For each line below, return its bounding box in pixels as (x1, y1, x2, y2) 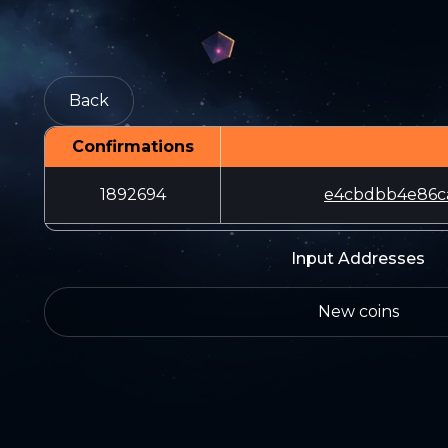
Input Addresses (291, 249, 425, 268)
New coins (317, 302, 399, 321)
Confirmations (71, 137, 194, 156)
